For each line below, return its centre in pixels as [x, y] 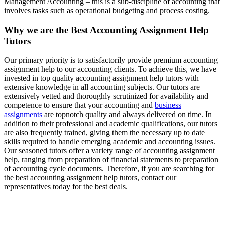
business [168, 105]
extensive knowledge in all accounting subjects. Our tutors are [102, 87]
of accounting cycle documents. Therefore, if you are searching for [109, 169]
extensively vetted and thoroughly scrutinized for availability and [106, 96]
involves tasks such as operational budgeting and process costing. [107, 10]
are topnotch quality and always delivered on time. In [127, 115]
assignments [23, 115]
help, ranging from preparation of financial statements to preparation [111, 160]
